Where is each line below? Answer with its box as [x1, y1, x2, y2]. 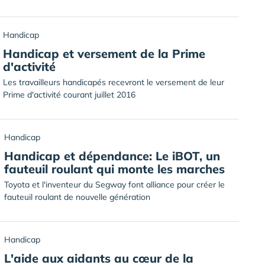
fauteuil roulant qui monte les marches [4, 161, 225, 176]
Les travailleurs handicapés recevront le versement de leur [3, 77, 224, 88]
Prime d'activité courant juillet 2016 [3, 89, 135, 100]
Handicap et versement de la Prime [3, 46, 205, 61]
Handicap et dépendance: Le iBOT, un [4, 148, 220, 163]
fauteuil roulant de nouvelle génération [4, 192, 150, 202]
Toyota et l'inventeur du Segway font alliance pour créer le [4, 179, 225, 190]
